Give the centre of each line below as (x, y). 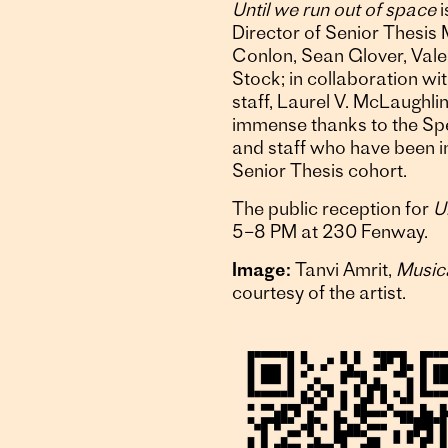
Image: (261, 271)
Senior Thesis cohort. (319, 172)
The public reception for (332, 210)
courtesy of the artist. (318, 294)
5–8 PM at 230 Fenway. (329, 233)
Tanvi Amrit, (343, 271)
